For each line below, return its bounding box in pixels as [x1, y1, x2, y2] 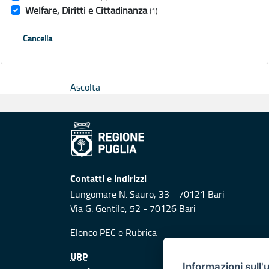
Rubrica [125, 226, 157, 240]
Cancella [23, 32, 52, 44]
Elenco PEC [70, 226, 116, 240]
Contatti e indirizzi [70, 171, 147, 186]
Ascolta [70, 80, 100, 94]
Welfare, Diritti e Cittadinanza [25, 4, 147, 17]
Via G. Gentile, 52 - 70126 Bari [70, 202, 196, 216]
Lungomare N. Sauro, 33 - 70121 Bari [70, 187, 225, 201]
